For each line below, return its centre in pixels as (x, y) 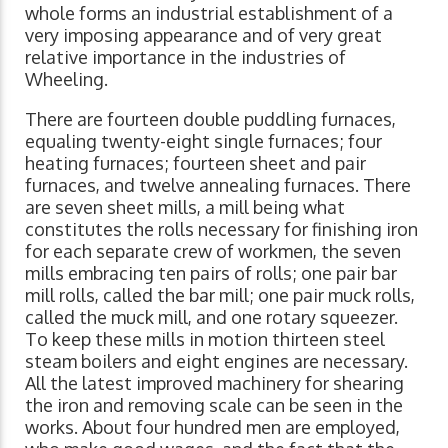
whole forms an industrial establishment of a (209, 13)
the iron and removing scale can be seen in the (214, 405)
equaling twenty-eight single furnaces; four (203, 141)
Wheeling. (66, 79)
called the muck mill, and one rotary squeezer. (211, 317)
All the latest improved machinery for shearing (214, 383)
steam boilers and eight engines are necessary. (216, 361)
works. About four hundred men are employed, (212, 427)
